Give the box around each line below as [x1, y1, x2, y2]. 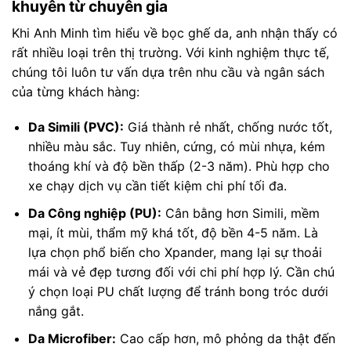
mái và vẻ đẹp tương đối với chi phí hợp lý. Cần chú [27, 263, 335, 280]
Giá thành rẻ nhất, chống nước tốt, [123, 119, 332, 136]
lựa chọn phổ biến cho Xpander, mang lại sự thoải [27, 244, 322, 260]
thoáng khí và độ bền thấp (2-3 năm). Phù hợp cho [27, 158, 330, 175]
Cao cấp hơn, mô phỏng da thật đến [115, 330, 335, 346]
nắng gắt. [27, 302, 84, 319]
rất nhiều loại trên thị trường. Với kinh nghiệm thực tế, [12, 44, 329, 60]
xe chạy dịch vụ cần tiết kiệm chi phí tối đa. [27, 178, 287, 194]
